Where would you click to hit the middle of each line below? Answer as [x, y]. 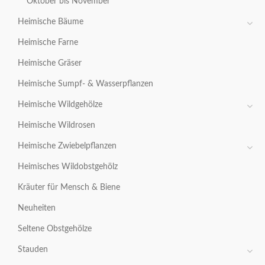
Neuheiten [37, 208]
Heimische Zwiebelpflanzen [67, 146]
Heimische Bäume [51, 22]
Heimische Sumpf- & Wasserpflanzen [85, 84]
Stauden [33, 249]
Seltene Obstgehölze [55, 229]
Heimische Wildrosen [56, 125]
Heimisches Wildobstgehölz [68, 167]
